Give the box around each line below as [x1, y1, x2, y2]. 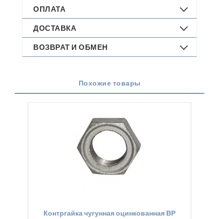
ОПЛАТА [33, 3, 66, 14]
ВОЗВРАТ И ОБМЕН [33, 42, 108, 52]
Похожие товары [78, 78, 141, 88]
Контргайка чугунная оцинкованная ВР [43, 208, 175, 218]
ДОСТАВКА [33, 22, 76, 33]
